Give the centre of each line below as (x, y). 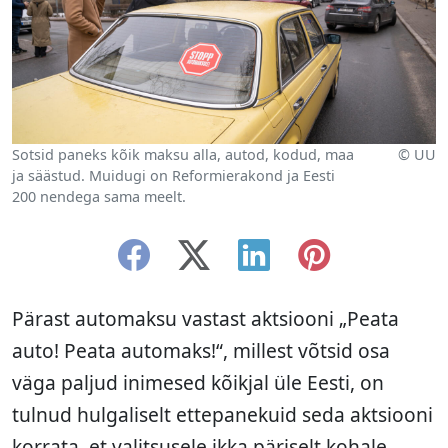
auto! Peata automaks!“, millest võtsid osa (201, 351)
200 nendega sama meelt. (99, 197)
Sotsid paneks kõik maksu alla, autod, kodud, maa (183, 155)
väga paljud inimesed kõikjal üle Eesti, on (198, 383)
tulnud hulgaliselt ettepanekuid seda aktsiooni (222, 415)
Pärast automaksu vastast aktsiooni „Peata (205, 319)
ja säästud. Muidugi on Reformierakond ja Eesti (173, 176)
